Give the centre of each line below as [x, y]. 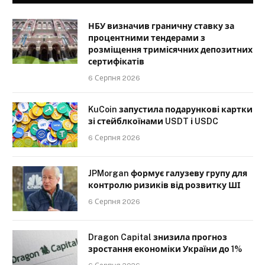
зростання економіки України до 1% [165, 249]
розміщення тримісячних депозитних [170, 49]
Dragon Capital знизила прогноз [158, 237]
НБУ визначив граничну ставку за [161, 26]
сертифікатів [116, 61]
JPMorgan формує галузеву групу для [168, 173]
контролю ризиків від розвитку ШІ [164, 185]
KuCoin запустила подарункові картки [170, 109]
